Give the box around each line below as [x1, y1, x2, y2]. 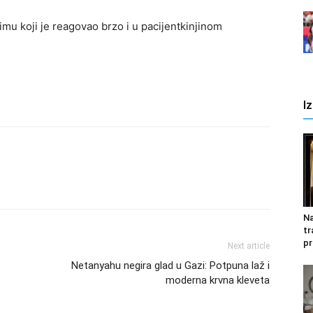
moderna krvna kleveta [166, 274, 270, 286]
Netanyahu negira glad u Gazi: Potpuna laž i [71, 259, 270, 272]
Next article [228, 241, 270, 251]
